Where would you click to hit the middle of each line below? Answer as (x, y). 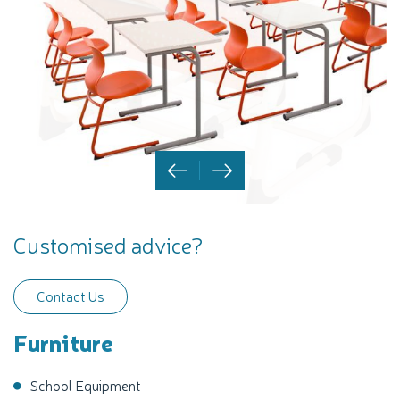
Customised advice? (108, 244)
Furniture (63, 342)
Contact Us (71, 296)
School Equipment (86, 385)
